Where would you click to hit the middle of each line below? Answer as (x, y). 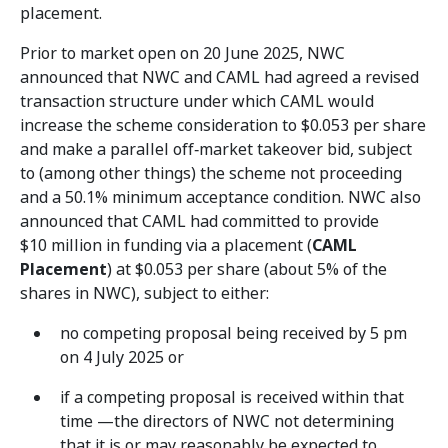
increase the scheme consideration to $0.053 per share (223, 125)
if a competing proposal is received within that (232, 397)
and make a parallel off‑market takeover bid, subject (216, 149)
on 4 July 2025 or (122, 357)
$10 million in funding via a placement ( (166, 245)
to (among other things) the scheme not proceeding (211, 173)
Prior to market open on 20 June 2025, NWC (182, 53)
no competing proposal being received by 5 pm (233, 333)
